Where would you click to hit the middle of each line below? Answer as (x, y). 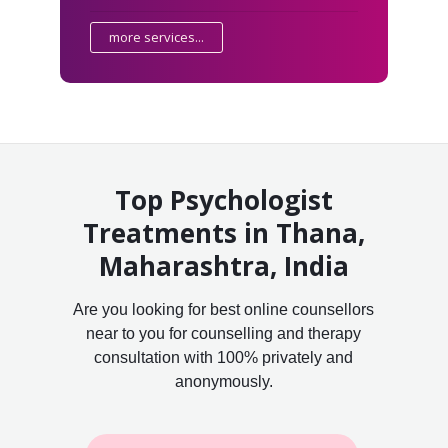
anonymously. (223, 381)
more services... (156, 36)
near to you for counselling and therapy (224, 333)
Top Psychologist (223, 199)
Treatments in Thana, (223, 232)
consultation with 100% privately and (224, 357)
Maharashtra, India (223, 265)
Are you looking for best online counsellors (224, 309)
